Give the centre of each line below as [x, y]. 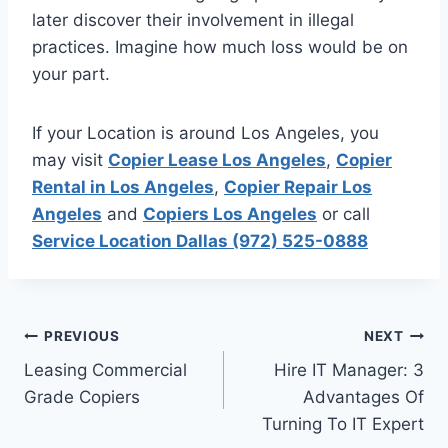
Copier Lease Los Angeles [217, 160]
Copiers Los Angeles [230, 214]
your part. [71, 74]
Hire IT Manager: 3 [349, 370]
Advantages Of [363, 397]
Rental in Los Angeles [123, 187]
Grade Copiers [82, 397]
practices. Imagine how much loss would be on [220, 47]
